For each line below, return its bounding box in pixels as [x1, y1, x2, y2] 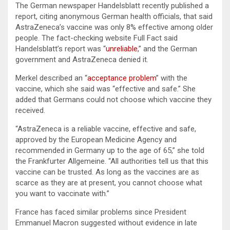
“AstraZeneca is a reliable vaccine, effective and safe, [15, 124, 196, 133]
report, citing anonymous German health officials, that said [15, 11, 213, 21]
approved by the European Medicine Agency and [15, 135, 177, 144]
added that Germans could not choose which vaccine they [15, 94, 212, 104]
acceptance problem [87, 73, 156, 83]
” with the [156, 73, 187, 83]
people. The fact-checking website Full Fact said [15, 33, 178, 43]
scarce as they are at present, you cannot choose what [15, 178, 202, 187]
